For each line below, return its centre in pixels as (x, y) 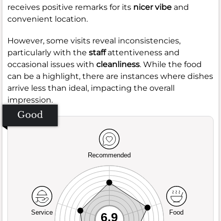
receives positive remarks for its (70, 7)
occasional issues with (52, 64)
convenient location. (48, 19)
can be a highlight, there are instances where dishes (110, 76)
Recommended (109, 155)
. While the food (171, 64)
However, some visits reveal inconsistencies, (94, 40)
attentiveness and (143, 52)
